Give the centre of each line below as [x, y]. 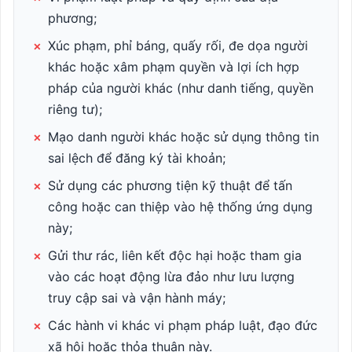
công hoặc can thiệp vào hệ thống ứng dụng [180, 207]
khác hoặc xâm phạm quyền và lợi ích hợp [174, 67]
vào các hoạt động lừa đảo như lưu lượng [171, 277]
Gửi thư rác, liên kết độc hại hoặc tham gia [175, 255]
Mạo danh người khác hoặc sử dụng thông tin [183, 137]
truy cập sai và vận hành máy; [137, 298]
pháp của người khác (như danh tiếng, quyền [181, 88]
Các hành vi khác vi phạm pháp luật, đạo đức [183, 325]
